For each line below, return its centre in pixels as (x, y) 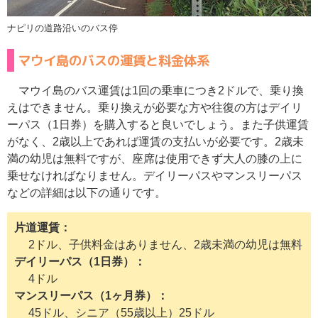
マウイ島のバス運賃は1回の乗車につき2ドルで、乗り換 (161, 91)
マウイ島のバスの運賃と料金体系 (114, 61)
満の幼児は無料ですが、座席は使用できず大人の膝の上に (155, 159)
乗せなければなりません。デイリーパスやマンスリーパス (155, 176)
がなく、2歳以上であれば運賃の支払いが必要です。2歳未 (155, 142)
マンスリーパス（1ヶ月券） (86, 296)
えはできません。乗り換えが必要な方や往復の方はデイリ (155, 108)
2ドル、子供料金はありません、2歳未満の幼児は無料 (165, 245)
